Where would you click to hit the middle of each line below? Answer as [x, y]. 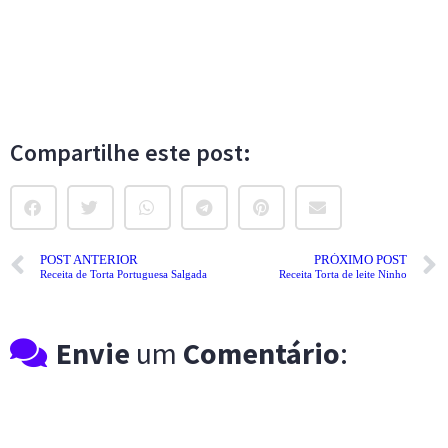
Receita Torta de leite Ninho [343, 274]
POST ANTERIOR [89, 260]
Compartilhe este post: [130, 152]
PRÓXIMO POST [360, 260]
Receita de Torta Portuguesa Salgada [123, 274]
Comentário [262, 352]
